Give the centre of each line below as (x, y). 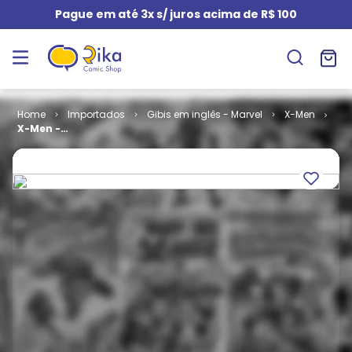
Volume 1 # (47, 143)
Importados (96, 114)
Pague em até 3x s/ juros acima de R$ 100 (176, 14)
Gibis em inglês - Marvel (204, 114)
